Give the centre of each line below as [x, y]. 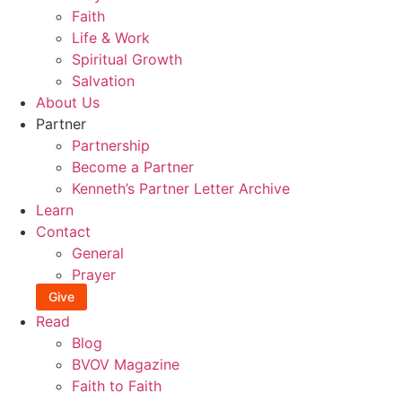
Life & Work [111, 38]
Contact [63, 232]
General [98, 253]
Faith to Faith [117, 385]
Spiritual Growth [127, 60]
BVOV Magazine [126, 364]
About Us [68, 103]
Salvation [103, 81]
